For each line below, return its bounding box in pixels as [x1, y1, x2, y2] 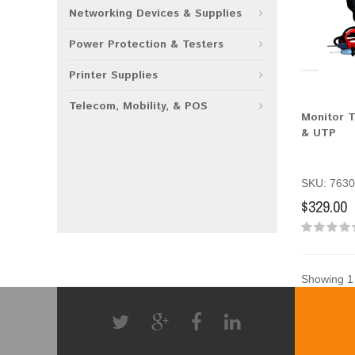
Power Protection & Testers [69, 36, 223, 52]
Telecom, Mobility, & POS [69, 98, 208, 114]
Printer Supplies [69, 67, 158, 83]
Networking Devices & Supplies [69, 6, 242, 21]
